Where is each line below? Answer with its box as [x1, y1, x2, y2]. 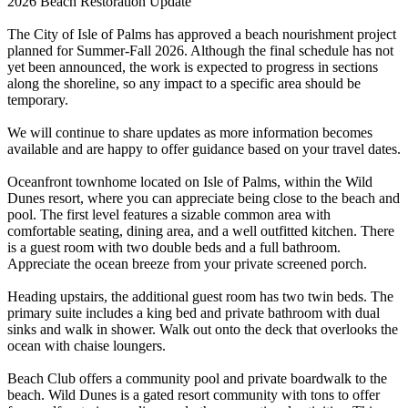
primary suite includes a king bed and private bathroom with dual [7, 304, 380, 321]
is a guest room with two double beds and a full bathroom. [7, 239, 341, 255]
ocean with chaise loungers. [7, 337, 166, 353]
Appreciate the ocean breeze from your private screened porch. [7, 255, 367, 271]
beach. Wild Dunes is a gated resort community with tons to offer [7, 386, 380, 403]
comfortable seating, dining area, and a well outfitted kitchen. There [7, 222, 394, 239]
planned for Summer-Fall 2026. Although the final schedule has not [7, 42, 393, 58]
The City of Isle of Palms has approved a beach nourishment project [7, 25, 396, 42]
